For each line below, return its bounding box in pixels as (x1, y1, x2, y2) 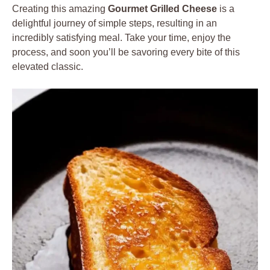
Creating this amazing (12, 3, 108, 14)
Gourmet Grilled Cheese (108, 3, 217, 14)
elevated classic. (12, 61, 83, 72)
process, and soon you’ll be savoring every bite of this (12, 46, 240, 57)
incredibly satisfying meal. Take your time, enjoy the (12, 32, 231, 43)
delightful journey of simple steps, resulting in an (12, 17, 217, 28)
